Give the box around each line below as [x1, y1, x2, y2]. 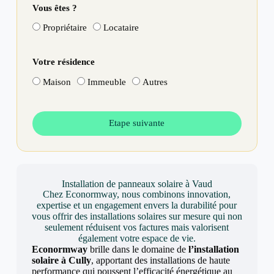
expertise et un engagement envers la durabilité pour [37, 199, 237, 210]
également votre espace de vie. [78, 232, 196, 243]
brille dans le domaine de [87, 243, 188, 254]
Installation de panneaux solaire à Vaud [61, 178, 212, 189]
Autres [142, 76, 168, 87]
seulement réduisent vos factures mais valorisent [45, 221, 229, 232]
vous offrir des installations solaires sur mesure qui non [31, 210, 242, 221]
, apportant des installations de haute [91, 254, 230, 265]
